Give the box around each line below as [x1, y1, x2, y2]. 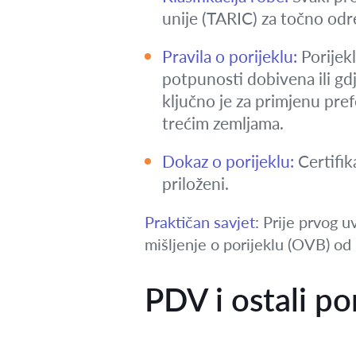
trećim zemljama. [162, 113, 284, 133]
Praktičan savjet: [145, 212, 259, 231]
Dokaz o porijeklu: [162, 151, 294, 171]
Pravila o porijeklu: [162, 46, 297, 66]
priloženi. [162, 173, 229, 193]
